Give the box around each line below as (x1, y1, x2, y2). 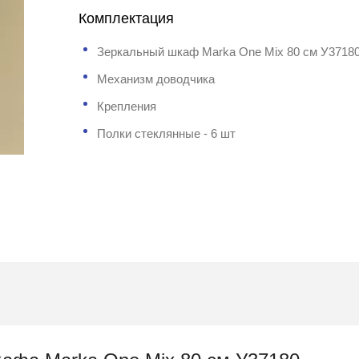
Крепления (97, 99, 157, 113)
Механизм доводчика (97, 72, 216, 86)
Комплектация (79, 10, 175, 26)
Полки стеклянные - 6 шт (97, 127, 236, 140)
